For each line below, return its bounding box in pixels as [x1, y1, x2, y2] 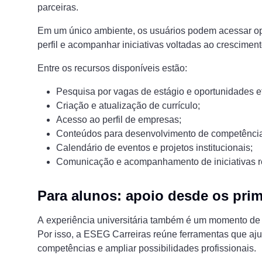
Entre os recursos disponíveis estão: [37, 63, 187, 74]
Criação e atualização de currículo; [56, 101, 200, 111]
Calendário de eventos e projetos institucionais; [56, 143, 253, 153]
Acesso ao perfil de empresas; [56, 115, 181, 125]
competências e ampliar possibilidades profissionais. [37, 243, 256, 254]
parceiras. [37, 2, 78, 13]
